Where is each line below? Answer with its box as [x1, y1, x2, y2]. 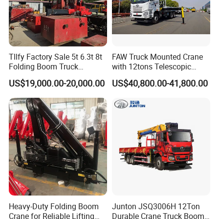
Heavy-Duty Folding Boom [9, 200, 99, 212]
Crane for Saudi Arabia [111, 71, 190, 82]
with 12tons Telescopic [111, 61, 191, 72]
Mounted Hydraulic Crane [9, 71, 97, 82]
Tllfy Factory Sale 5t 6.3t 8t [9, 51, 103, 63]
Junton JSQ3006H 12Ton [111, 200, 200, 212]
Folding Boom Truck [9, 61, 79, 72]
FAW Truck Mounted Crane [111, 51, 203, 63]
